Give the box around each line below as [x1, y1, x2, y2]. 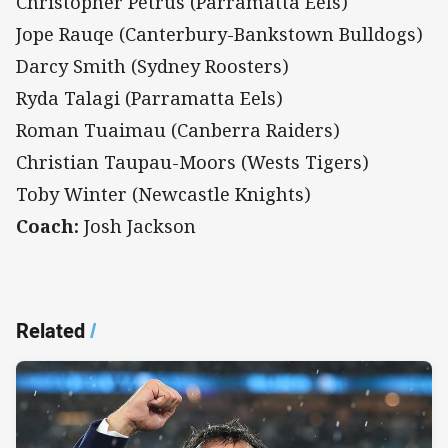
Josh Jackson [79, 214, 196, 239]
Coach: [16, 214, 79, 239]
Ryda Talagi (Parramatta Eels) [16, 86, 283, 111]
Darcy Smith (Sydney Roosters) [16, 54, 289, 79]
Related [16, 317, 85, 345]
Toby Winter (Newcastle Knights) [16, 182, 311, 207]
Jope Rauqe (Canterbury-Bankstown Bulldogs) [16, 22, 423, 47]
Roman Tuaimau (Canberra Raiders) [16, 118, 340, 143]
